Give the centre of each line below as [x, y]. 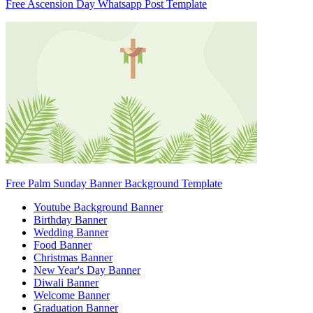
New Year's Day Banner [87, 270]
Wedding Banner [71, 232]
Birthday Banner [70, 219]
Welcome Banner [72, 295]
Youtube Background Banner [98, 207]
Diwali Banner [66, 282]
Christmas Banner [73, 257]
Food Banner [63, 245]
